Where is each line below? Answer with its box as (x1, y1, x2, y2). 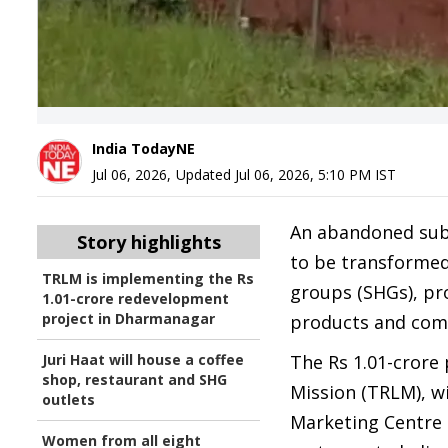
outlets (42, 390, 95, 409)
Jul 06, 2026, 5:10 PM (235, 165, 371, 184)
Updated (176, 165, 235, 184)
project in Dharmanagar (42, 309, 215, 328)
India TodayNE (92, 139, 195, 158)
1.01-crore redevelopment (42, 289, 229, 308)
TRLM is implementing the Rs (42, 269, 254, 288)
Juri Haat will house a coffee (42, 350, 244, 369)
